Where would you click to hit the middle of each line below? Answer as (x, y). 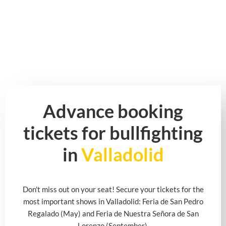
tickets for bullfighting (113, 133)
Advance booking (113, 111)
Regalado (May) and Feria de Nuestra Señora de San (113, 213)
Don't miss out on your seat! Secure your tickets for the (113, 189)
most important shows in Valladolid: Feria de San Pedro (113, 201)
